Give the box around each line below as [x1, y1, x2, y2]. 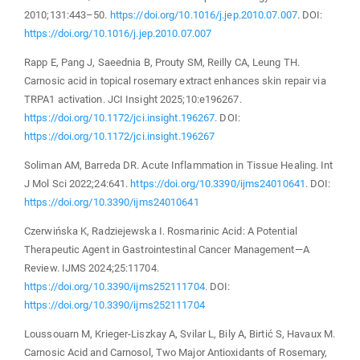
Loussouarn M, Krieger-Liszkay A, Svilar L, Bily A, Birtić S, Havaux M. [24, 327, 336, 340]
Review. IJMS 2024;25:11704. [24, 261, 159, 274]
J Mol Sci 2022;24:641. [24, 177, 131, 190]
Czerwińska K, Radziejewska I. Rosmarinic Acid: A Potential [24, 224, 297, 237]
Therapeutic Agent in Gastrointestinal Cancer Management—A [24, 243, 309, 256]
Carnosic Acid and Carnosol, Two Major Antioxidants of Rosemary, [24, 346, 328, 358]
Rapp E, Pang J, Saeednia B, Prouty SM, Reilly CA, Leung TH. [24, 55, 300, 68]
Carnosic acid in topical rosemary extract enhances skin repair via [24, 74, 326, 87]
